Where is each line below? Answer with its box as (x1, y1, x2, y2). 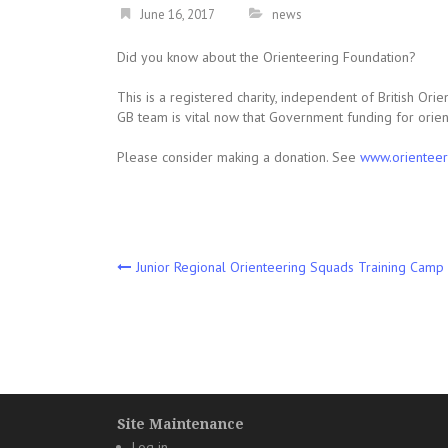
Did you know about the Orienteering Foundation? (117, 48, 416, 66)
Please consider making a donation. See (117, 148, 360, 166)
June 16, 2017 (140, 6, 215, 23)
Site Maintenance (117, 416, 244, 432)
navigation (116, 284, 262, 317)
